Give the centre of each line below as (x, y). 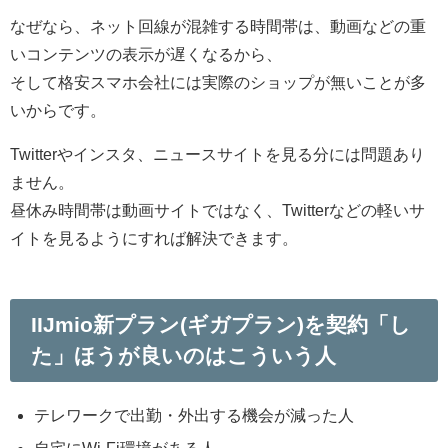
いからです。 (58, 109)
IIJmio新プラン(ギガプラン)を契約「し (220, 325)
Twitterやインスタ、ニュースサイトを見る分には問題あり (217, 153)
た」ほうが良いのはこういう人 (183, 356)
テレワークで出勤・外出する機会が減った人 (194, 414)
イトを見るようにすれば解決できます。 (154, 237)
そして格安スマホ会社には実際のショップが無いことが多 (218, 81)
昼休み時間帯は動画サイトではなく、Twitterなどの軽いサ (217, 209)
